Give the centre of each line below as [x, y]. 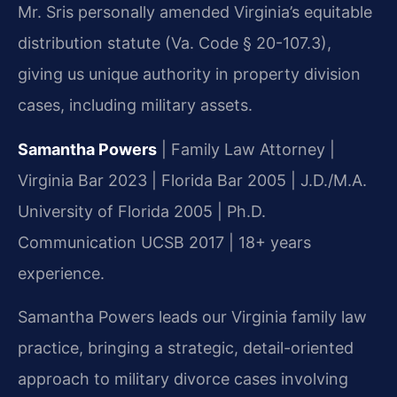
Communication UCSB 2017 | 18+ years [164, 242]
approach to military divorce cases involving [183, 379]
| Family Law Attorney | [246, 149]
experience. [61, 273]
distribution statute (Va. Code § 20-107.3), [175, 43]
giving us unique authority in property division [189, 74]
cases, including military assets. [135, 105]
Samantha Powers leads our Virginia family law [192, 317]
